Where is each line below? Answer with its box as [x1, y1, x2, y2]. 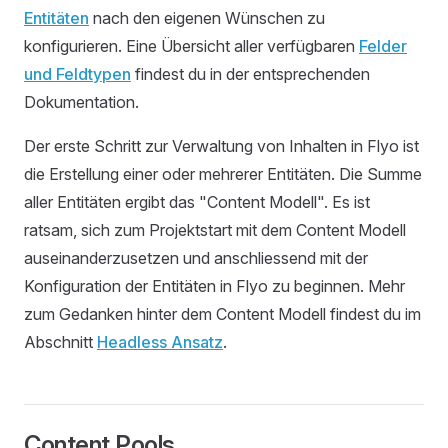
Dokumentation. [24, 92, 139, 112]
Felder [359, 36, 407, 56]
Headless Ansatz [97, 332, 223, 352]
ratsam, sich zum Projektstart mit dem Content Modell [24, 220, 406, 240]
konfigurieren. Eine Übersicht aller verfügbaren [24, 36, 359, 56]
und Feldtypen [24, 64, 131, 84]
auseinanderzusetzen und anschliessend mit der [24, 248, 368, 268]
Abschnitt [24, 332, 97, 352]
